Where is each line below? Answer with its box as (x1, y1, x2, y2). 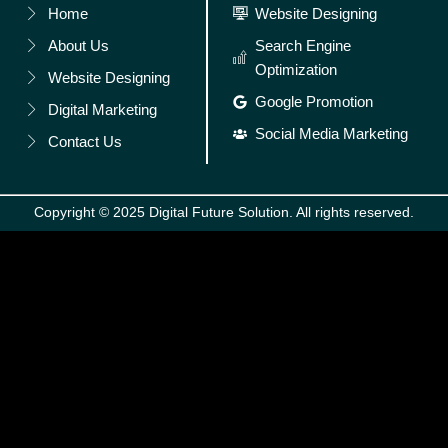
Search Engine (255, 38, 352, 54)
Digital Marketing (47, 102, 157, 118)
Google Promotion (255, 94, 374, 110)
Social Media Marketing (255, 126, 409, 142)
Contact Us (47, 134, 122, 150)
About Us (47, 38, 109, 54)
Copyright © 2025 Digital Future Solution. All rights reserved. (34, 204, 414, 220)
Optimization (255, 62, 338, 78)
